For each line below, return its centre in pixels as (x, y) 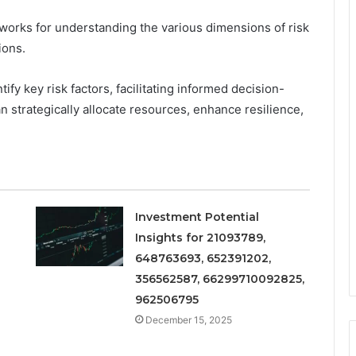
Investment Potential (197, 217)
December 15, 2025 (188, 319)
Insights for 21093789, (200, 237)
